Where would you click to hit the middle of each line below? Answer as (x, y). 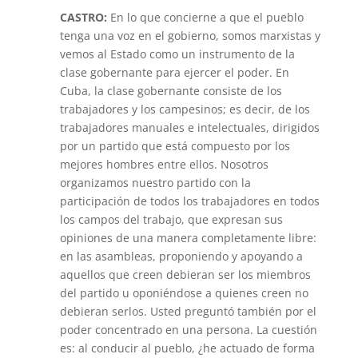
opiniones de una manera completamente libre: (188, 238)
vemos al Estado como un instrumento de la (177, 54)
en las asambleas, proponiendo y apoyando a (181, 256)
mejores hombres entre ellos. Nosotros (164, 164)
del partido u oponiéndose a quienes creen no (184, 293)
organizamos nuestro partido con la (155, 183)
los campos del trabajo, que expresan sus (171, 219)
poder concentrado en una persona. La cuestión (188, 330)
